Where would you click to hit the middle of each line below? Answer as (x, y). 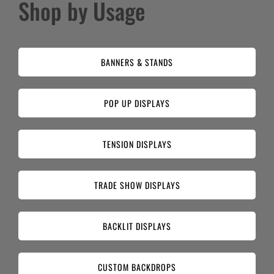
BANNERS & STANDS (137, 62)
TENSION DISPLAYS (137, 144)
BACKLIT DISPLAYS (137, 226)
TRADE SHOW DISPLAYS (137, 185)
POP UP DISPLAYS (137, 103)
